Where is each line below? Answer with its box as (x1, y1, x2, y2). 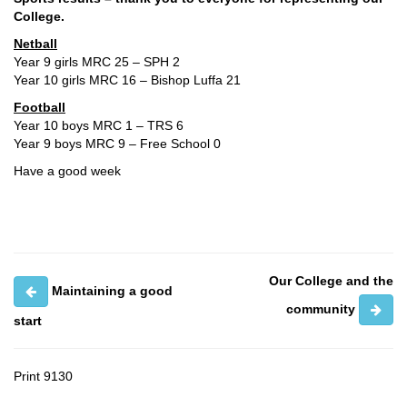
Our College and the (269, 273, 393, 288)
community (286, 301, 355, 316)
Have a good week (14, 164, 121, 178)
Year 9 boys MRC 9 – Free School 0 (14, 136, 221, 151)
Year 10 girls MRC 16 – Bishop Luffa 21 (14, 73, 241, 87)
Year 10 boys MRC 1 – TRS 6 (14, 118, 184, 133)
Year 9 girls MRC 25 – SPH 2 (14, 55, 180, 69)
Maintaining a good (52, 283, 173, 298)
